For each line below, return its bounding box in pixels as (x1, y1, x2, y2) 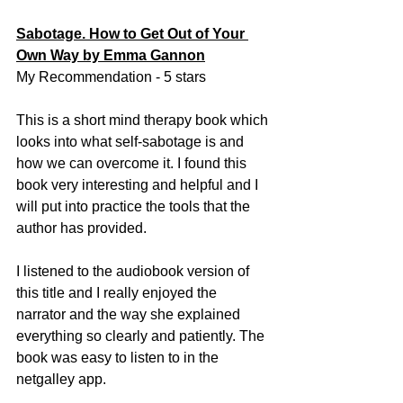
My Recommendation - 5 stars (16, 68, 206, 85)
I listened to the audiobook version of (16, 263, 253, 279)
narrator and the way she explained (16, 306, 244, 322)
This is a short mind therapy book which (16, 112, 272, 128)
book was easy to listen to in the (16, 349, 222, 365)
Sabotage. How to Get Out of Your (16, 25, 248, 41)
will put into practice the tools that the (16, 198, 254, 214)
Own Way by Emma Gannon (16, 47, 205, 63)
